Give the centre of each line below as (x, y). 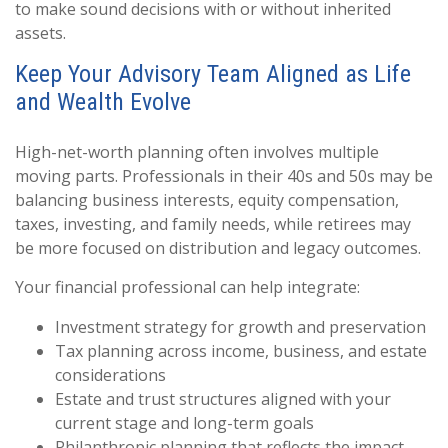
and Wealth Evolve (103, 102)
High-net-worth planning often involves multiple (197, 152)
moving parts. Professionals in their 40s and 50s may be (224, 176)
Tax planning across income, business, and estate (241, 351)
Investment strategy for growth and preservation (240, 327)
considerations (110, 375)
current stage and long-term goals (184, 423)
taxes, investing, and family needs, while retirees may (213, 224)
